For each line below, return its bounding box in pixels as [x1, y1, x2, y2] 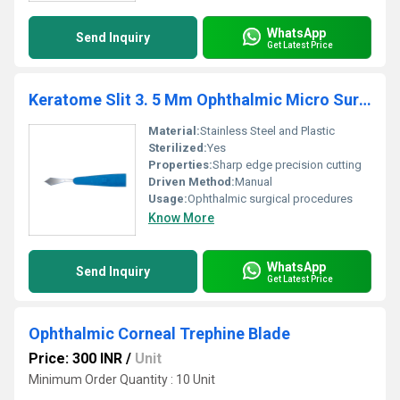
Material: [148, 124, 200, 137]
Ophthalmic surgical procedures [187, 192, 353, 205]
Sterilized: [148, 141, 207, 154]
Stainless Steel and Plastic [200, 124, 335, 137]
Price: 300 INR [29, 350, 122, 367]
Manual [235, 175, 272, 188]
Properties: [148, 158, 212, 171]
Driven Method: [148, 175, 235, 188]
